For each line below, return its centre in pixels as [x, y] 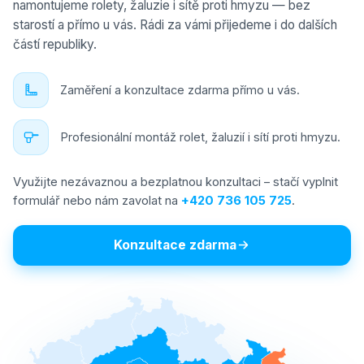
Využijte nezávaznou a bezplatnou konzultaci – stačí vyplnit [175, 182]
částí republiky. [55, 44]
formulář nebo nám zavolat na [97, 200]
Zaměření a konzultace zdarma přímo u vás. [180, 90]
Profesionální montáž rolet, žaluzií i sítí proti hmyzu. [200, 137]
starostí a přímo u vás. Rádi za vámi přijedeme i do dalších [175, 24]
